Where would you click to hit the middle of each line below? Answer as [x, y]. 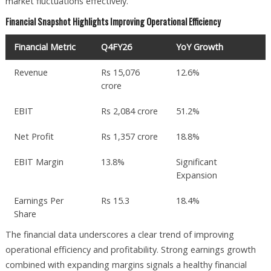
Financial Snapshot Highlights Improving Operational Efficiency [113, 21]
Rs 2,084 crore [130, 111]
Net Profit [34, 136]
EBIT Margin [39, 162]
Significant [197, 162]
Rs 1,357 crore [130, 136]
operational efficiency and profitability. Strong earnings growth [130, 249]
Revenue [31, 72]
